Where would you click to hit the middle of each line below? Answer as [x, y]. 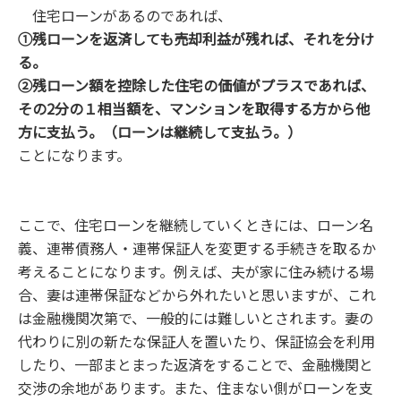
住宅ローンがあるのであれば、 [125, 16]
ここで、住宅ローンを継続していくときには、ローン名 [196, 225]
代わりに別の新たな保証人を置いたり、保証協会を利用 [196, 341]
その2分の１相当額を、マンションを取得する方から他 [194, 109]
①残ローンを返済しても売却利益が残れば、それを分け [196, 39]
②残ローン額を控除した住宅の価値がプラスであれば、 [196, 85]
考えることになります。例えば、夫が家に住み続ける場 [196, 272]
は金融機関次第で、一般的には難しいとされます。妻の [196, 318]
